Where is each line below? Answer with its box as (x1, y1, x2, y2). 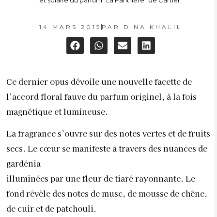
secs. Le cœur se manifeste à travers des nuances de (6, 142, 207, 155)
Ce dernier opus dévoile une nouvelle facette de (6, 76, 192, 87)
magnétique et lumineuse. (6, 106, 108, 117)
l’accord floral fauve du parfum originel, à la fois (6, 91, 197, 102)
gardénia (6, 157, 41, 170)
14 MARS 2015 (39, 23, 101, 31)
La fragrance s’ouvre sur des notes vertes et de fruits (6, 127, 210, 139)
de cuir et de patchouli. (6, 202, 96, 215)
